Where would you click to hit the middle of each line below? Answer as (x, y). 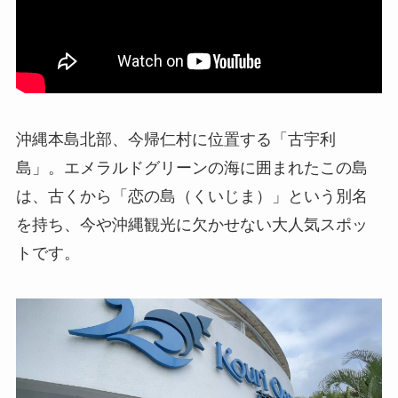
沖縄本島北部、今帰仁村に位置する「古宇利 (175, 139)
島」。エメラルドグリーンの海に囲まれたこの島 (191, 167)
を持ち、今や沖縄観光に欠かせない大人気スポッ (191, 224)
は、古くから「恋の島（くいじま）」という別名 (191, 196)
